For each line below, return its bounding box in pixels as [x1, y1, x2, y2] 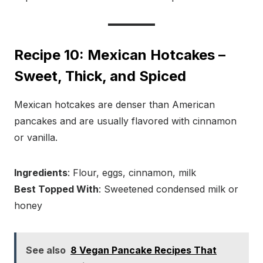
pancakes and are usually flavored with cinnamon [14, 115, 237, 127]
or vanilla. [14, 131, 58, 144]
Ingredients [14, 167, 68, 179]
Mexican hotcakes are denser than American [14, 99, 215, 111]
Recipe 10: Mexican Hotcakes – [14, 46, 225, 64]
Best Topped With [14, 183, 99, 195]
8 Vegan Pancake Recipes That [70, 244, 217, 257]
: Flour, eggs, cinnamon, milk [68, 167, 196, 179]
